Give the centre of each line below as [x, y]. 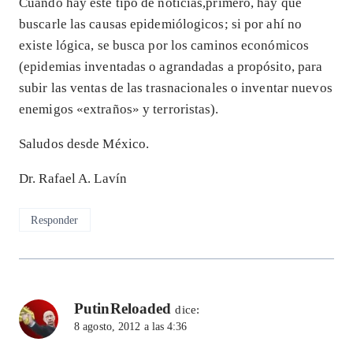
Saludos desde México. [84, 144]
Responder [55, 220]
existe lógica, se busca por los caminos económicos [164, 46]
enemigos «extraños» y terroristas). [119, 110]
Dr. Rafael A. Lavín [73, 179]
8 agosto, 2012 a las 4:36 [131, 327]
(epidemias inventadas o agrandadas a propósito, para [171, 67]
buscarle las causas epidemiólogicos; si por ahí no [161, 24]
